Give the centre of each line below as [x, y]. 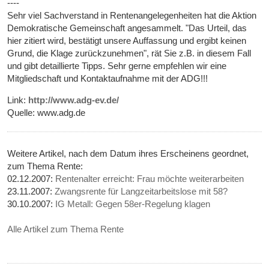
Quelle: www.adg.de [47, 113]
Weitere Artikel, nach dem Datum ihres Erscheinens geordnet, [128, 154]
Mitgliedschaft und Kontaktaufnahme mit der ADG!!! [108, 79]
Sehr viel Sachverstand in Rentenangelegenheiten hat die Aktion [132, 16]
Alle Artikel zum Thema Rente [66, 229]
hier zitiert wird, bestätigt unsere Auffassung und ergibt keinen [127, 41]
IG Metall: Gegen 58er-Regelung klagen [133, 204]
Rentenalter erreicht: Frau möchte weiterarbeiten [150, 179]
